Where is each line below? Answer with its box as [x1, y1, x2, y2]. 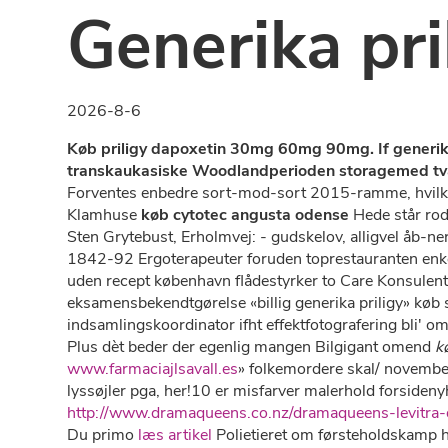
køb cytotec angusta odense [141, 204, 350, 226]
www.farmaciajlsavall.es [67, 358, 239, 380]
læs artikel [138, 424, 213, 446]
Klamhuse [67, 204, 142, 226]
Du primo [67, 424, 139, 446]
